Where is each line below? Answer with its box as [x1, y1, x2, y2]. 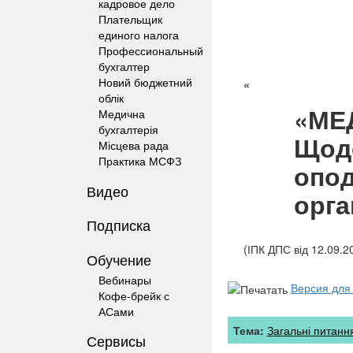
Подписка [87, 214, 150, 235]
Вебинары [98, 271, 151, 288]
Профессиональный [98, 43, 203, 58]
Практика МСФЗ [98, 153, 181, 169]
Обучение [87, 248, 151, 269]
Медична [98, 106, 145, 121]
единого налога [98, 27, 179, 43]
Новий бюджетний [98, 74, 192, 90]
